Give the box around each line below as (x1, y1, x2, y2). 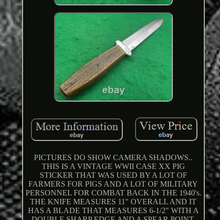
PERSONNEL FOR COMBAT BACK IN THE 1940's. (25, 189, 201, 197)
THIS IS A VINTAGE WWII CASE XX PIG (41, 162, 185, 171)
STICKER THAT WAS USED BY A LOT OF (39, 171, 187, 180)
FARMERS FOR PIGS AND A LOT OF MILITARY (28, 180, 198, 189)
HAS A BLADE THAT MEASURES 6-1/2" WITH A (27, 206, 199, 215)
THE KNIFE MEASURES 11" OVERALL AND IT (30, 197, 197, 206)
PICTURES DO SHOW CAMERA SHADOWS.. (34, 153, 193, 162)
